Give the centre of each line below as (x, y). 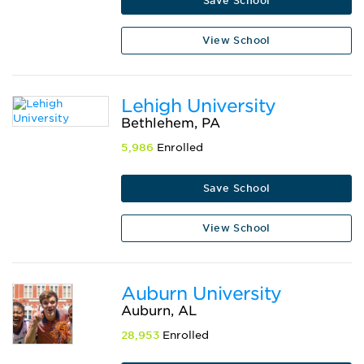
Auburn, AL (159, 311)
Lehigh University (199, 106)
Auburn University (201, 294)
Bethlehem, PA (171, 123)
